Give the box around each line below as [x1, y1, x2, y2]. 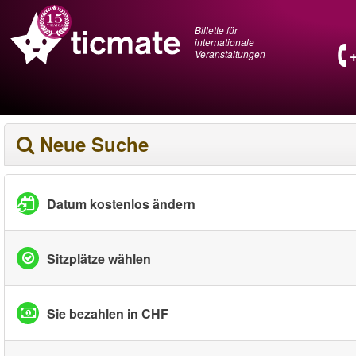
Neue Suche [40, 130, 149, 157]
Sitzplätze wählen [47, 249, 151, 268]
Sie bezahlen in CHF [47, 304, 168, 323]
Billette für [195, 23, 238, 37]
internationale [195, 35, 254, 48]
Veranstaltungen [195, 47, 265, 60]
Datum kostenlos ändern [47, 194, 195, 213]
